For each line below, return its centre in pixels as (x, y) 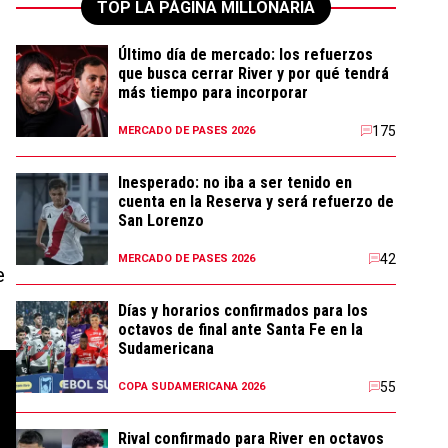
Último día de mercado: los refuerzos (245, 54)
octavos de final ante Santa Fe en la (240, 329)
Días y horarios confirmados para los (243, 310)
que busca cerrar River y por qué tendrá (253, 73)
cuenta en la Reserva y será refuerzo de (256, 201)
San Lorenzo (161, 220)
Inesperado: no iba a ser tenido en (235, 182)
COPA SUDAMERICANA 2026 (191, 386)
